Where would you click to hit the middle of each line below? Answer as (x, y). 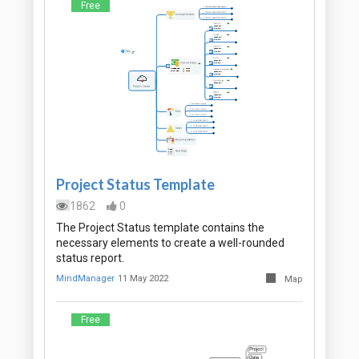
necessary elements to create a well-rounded (170, 243)
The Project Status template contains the (160, 228)
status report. (90, 258)
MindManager (85, 279)
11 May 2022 (143, 279)
